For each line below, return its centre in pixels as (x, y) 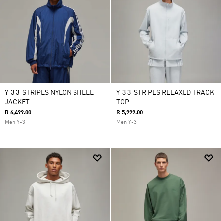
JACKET (17, 102)
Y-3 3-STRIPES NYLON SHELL (49, 93)
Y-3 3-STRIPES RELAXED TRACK (165, 93)
